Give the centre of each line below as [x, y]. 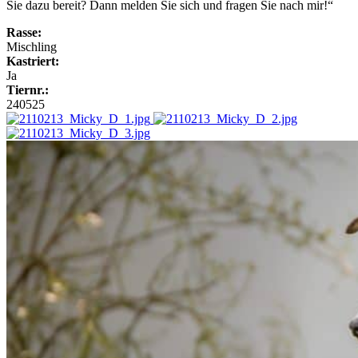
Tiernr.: [28, 89]
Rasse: [24, 32]
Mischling [32, 46]
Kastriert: [33, 61]
